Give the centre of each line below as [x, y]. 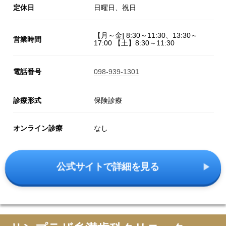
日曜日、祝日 [115, 8]
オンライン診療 [38, 128]
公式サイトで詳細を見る [108, 167]
